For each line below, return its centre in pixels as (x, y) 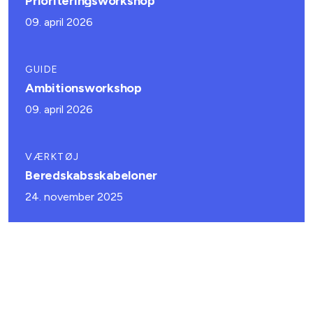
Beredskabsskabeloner (91, 175)
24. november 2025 (74, 197)
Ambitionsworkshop (83, 88)
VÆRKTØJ (52, 157)
